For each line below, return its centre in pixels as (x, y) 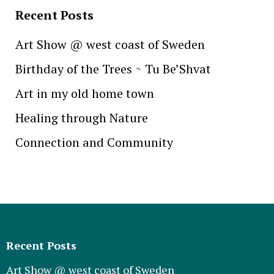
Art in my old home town (85, 93)
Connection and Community (94, 142)
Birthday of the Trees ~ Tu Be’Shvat (113, 68)
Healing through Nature (82, 117)
